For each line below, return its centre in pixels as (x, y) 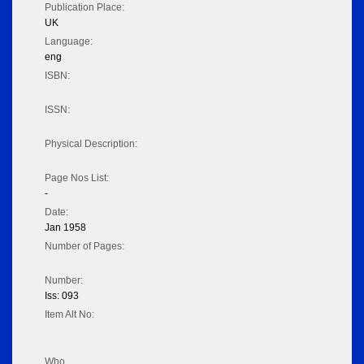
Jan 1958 (65, 228)
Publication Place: (84, 8)
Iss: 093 (62, 296)
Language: (69, 42)
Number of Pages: (84, 247)
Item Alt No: (69, 315)
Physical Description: (91, 144)
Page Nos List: (77, 178)
